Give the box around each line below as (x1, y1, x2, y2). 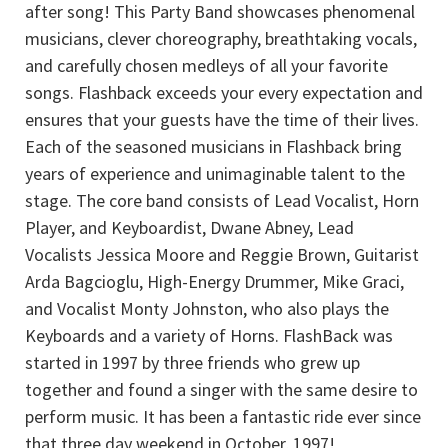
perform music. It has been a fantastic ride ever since (25, 404, 421, 428)
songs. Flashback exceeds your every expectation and (25, 80, 423, 104)
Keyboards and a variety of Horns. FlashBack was (25, 323, 393, 347)
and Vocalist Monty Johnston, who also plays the (25, 296, 389, 320)
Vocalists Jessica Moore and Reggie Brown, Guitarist (25, 242, 419, 266)
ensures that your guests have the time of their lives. (25, 107, 419, 131)
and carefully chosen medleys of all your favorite (25, 53, 388, 77)
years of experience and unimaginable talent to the (25, 161, 405, 185)
